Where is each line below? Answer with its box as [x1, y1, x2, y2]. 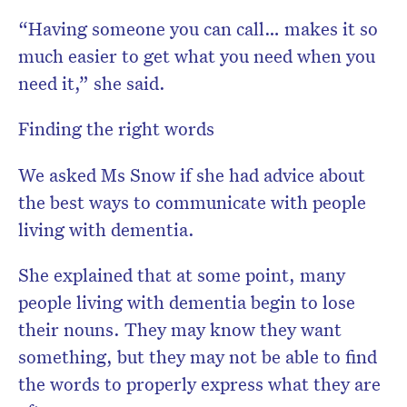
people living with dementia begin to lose [18, 290, 355, 314]
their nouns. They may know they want [18, 317, 342, 342]
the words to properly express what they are [18, 372, 381, 396]
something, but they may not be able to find [18, 344, 377, 369]
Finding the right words [18, 116, 214, 141]
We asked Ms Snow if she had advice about [18, 163, 365, 187]
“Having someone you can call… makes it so [18, 16, 378, 41]
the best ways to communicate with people [18, 190, 366, 214]
